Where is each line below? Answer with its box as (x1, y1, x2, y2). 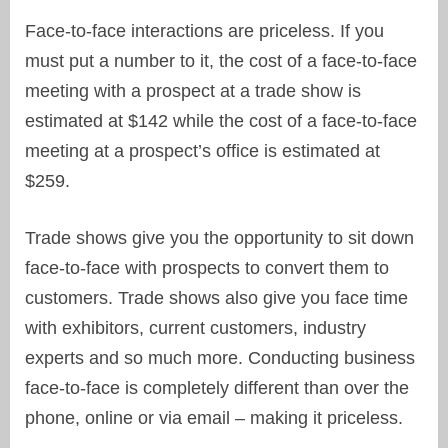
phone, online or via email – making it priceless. (25, 408, 403, 429)
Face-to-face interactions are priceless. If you (25, 21, 384, 42)
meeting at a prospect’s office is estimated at (25, 141, 380, 162)
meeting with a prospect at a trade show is (25, 81, 361, 102)
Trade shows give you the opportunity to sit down (25, 228, 414, 249)
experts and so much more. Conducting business (25, 348, 415, 369)
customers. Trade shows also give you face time (25, 288, 408, 309)
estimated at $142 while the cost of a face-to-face (25, 111, 417, 132)
